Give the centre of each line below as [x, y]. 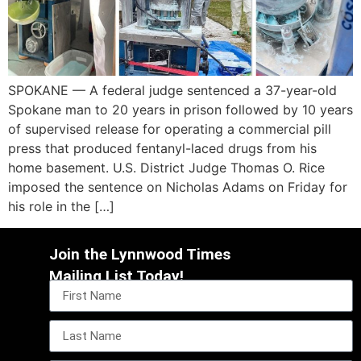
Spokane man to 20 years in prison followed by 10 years [180, 110]
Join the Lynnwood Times [140, 254]
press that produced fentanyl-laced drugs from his [162, 149]
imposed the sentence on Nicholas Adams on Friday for [178, 187]
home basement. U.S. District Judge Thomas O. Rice [166, 168]
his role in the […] [61, 207]
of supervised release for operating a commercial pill [170, 129]
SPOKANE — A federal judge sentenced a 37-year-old [172, 91]
